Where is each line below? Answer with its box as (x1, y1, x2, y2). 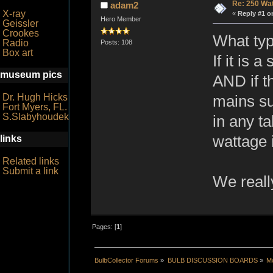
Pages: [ (92, 222, 117, 230)
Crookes (2, 28, 39, 38)
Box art (2, 48, 33, 58)
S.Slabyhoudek (2, 112, 69, 122)
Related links (2, 156, 59, 166)
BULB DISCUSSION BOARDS (167, 256, 258, 264)
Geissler (2, 18, 38, 29)
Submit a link (2, 166, 58, 176)
